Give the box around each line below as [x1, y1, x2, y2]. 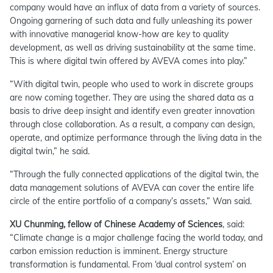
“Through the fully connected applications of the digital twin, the [10, 169, 259, 180]
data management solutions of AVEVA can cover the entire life [10, 182, 254, 193]
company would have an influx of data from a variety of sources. [10, 2, 260, 13]
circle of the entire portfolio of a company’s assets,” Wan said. [10, 196, 252, 207]
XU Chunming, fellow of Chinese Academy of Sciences [10, 219, 222, 230]
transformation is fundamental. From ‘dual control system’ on [10, 259, 246, 270]
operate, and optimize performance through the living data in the [10, 132, 262, 143]
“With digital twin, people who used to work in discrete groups [10, 79, 253, 90]
